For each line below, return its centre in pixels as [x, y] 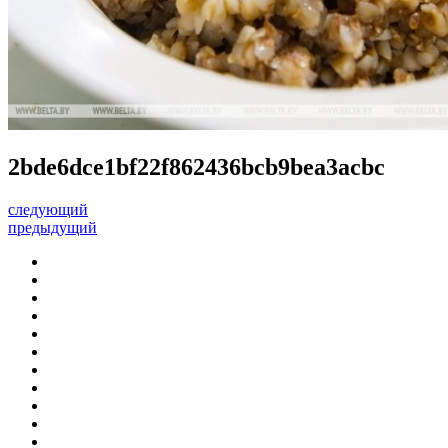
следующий [48, 209]
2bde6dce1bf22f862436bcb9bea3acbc [196, 166]
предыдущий [52, 227]
